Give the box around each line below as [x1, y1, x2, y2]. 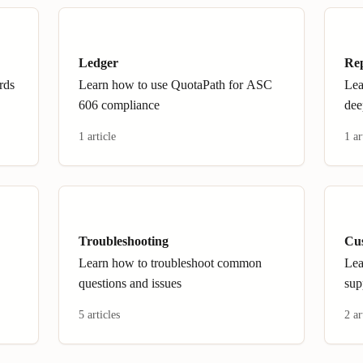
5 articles [79, 309, 120, 321]
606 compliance [79, 98, 160, 112]
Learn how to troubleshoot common [79, 256, 262, 270]
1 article [79, 130, 116, 143]
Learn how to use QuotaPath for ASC [79, 78, 272, 92]
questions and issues [79, 276, 181, 290]
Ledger [79, 56, 118, 70]
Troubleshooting [79, 234, 169, 248]
